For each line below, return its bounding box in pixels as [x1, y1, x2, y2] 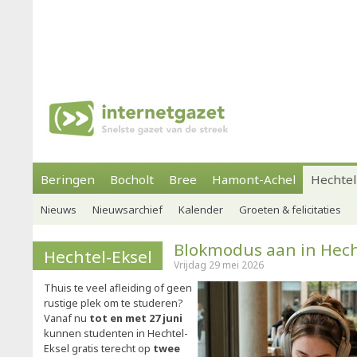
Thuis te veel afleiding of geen [44, 280, 192, 295]
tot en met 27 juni [89, 311, 182, 325]
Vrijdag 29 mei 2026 [174, 258, 264, 272]
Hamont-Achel [212, 171, 296, 187]
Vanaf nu [44, 311, 89, 325]
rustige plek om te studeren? [44, 296, 182, 310]
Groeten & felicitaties [239, 202, 341, 217]
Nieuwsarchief [92, 202, 163, 217]
